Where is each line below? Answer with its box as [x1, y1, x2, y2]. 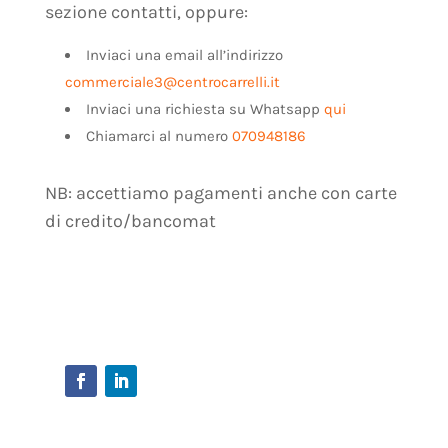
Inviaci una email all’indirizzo [85, 46, 283, 65]
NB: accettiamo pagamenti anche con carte [44, 182, 397, 205]
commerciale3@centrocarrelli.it [64, 73, 280, 92]
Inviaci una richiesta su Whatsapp [85, 100, 324, 119]
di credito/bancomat [44, 210, 216, 233]
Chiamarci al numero [85, 127, 232, 146]
